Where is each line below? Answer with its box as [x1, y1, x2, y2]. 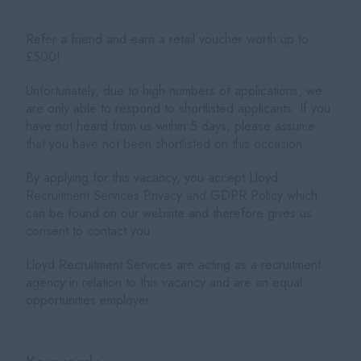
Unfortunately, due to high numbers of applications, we [26, 81, 323, 100]
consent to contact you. [26, 221, 155, 240]
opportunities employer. [26, 290, 154, 309]
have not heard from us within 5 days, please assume [26, 116, 316, 135]
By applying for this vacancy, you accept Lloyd [26, 168, 279, 187]
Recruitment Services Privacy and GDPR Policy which [26, 185, 318, 205]
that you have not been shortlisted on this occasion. [26, 134, 307, 153]
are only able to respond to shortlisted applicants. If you [26, 98, 331, 118]
